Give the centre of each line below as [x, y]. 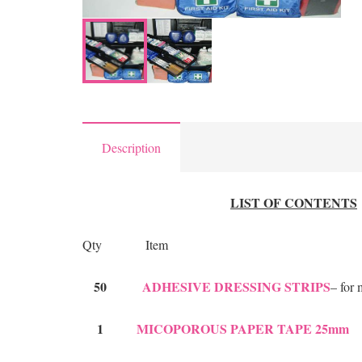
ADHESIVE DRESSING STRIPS [227, 287]
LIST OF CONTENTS [294, 203]
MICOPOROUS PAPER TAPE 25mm [243, 329]
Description [131, 148]
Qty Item [125, 245]
